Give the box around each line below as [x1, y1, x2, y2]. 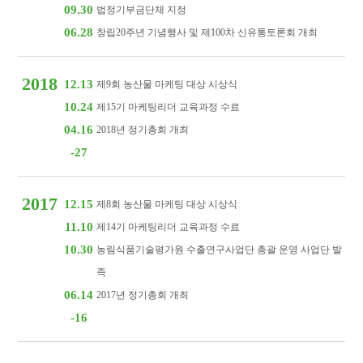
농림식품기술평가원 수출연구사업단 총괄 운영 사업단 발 [96, 244, 343, 255]
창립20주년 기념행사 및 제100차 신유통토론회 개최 [96, 27, 318, 38]
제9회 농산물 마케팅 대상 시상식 [96, 79, 238, 90]
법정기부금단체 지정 [96, 4, 187, 15]
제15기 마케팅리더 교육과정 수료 [96, 101, 241, 113]
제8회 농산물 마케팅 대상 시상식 [96, 199, 238, 210]
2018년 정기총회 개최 [96, 124, 190, 135]
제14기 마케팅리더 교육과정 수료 [96, 221, 241, 233]
